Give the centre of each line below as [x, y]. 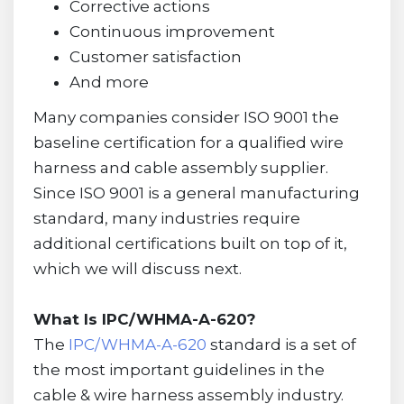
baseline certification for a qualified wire [188, 143]
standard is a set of [281, 345]
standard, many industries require [166, 219]
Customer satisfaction [155, 57]
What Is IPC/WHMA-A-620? [144, 320]
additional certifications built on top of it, [190, 244]
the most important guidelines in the [179, 370]
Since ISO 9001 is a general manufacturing [196, 193]
